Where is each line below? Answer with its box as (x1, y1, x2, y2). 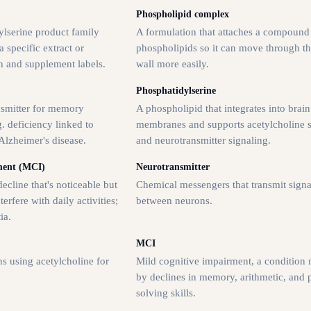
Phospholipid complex (136, 8, 229, 19)
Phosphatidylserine (136, 85, 216, 96)
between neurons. (136, 194, 212, 206)
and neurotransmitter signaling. (136, 134, 271, 146)
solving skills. (136, 287, 196, 299)
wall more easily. (136, 58, 209, 69)
